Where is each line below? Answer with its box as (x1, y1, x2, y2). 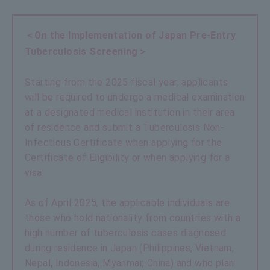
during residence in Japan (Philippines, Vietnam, (25, 242, 234, 254)
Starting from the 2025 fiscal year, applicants (25, 76, 228, 88)
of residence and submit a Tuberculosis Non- (25, 121, 225, 133)
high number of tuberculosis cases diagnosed (25, 227, 227, 239)
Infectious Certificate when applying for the (25, 136, 222, 148)
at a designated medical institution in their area (25, 106, 235, 118)
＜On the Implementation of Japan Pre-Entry (25, 29, 236, 41)
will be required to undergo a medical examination (25, 91, 245, 103)
